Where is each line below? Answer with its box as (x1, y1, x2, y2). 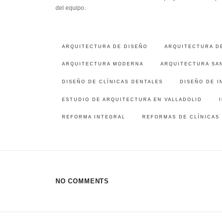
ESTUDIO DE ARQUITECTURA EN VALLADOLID (61, 97, 202, 102)
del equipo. (55, 4, 86, 11)
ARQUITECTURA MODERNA (61, 61, 144, 67)
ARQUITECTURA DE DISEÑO (61, 44, 148, 49)
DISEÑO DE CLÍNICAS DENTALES (61, 79, 163, 84)
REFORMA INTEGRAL (61, 114, 125, 120)
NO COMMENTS (55, 177, 110, 185)
